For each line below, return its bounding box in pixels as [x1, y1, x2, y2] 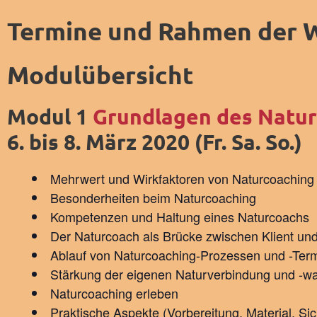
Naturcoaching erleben [50, 283, 178, 302]
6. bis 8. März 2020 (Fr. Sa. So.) [7, 128, 302, 155]
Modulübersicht [7, 59, 194, 90]
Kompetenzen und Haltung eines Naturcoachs [50, 207, 309, 226]
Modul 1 [7, 103, 93, 129]
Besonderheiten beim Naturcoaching [50, 188, 256, 207]
